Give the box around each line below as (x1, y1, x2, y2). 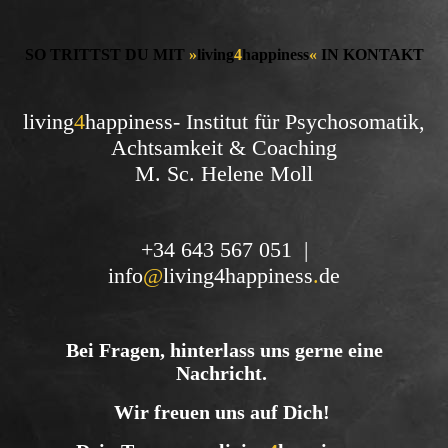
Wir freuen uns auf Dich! (113, 401, 335, 424)
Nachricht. (176, 362, 272, 385)
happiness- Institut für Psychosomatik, (85, 109, 425, 135)
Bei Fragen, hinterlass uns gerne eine (65, 339, 383, 362)
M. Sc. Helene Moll (135, 161, 313, 187)
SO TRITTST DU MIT (24, 46, 189, 63)
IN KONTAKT (316, 46, 424, 63)
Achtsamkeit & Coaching (111, 135, 337, 161)
